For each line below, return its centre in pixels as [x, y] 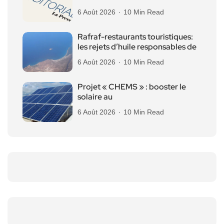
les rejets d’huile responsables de [137, 46]
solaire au [95, 96]
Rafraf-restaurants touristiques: [135, 36]
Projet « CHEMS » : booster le [132, 86]
